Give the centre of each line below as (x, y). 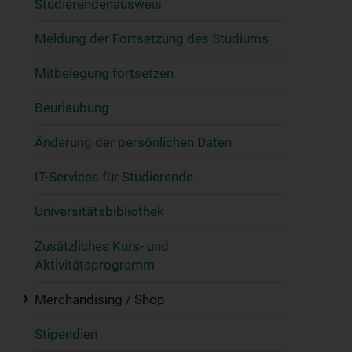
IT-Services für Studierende (114, 177)
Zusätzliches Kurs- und (102, 246)
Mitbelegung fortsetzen (104, 73)
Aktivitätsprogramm (95, 265)
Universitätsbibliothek (99, 211)
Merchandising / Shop (100, 299)
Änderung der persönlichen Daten (133, 142)
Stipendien (66, 334)
